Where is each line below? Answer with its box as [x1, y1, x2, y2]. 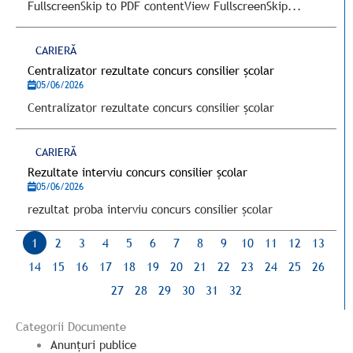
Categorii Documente [16, 318, 126, 334]
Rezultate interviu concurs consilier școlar [28, 164, 247, 180]
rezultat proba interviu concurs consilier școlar [28, 201, 273, 217]
